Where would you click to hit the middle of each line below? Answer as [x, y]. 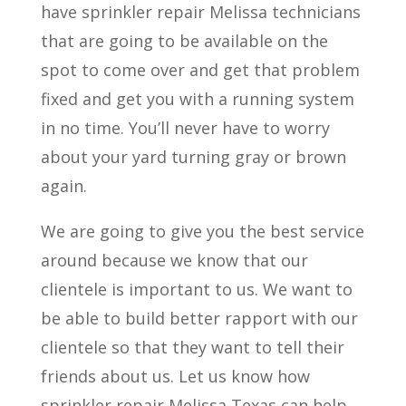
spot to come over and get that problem [200, 70]
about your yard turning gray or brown [193, 157]
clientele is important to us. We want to [196, 289]
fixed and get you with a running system [197, 99]
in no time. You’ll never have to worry [185, 128]
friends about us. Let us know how [175, 376]
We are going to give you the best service [202, 231]
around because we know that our [174, 260]
